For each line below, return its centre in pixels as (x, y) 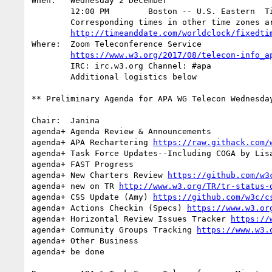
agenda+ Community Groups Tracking (114, 229)
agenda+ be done (68, 251)
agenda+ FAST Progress (83, 164)
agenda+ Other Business (85, 240)
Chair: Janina (46, 120)
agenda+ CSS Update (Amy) (92, 197)
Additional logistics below (51, 76)
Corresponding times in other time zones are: (51, 22)
